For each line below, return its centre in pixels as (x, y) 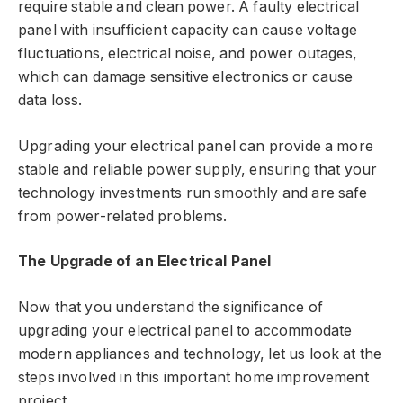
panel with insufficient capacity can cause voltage (188, 31)
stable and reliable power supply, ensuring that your (198, 169)
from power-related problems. (123, 216)
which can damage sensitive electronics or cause (186, 77)
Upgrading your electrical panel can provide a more (196, 146)
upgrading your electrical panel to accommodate (185, 330)
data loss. (50, 101)
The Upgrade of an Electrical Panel (145, 262)
